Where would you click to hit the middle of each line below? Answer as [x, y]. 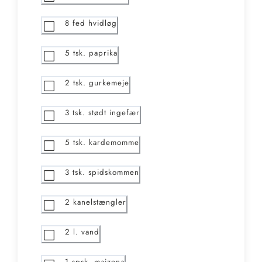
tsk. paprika [95, 53]
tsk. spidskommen [106, 173]
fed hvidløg [95, 23]
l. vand [86, 232]
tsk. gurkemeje [101, 83]
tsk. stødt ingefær [106, 113]
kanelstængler [100, 202]
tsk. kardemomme [106, 143]
